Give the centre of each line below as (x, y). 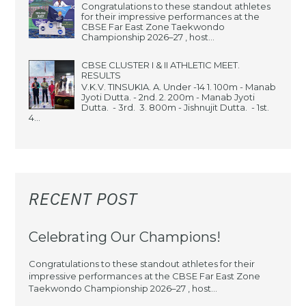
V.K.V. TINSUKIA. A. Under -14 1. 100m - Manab (179, 87)
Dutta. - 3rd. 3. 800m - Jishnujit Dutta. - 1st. (176, 108)
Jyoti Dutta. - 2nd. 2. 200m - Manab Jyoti (168, 97)
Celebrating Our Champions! (125, 237)
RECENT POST (83, 198)
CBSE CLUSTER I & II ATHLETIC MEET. (161, 65)
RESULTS (101, 75)
